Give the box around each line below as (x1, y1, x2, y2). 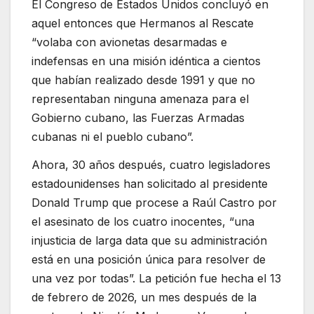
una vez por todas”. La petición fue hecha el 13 (32, 271, 281, 286)
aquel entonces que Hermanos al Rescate (32, 16, 254, 31)
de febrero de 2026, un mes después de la (32, 290, 257, 305)
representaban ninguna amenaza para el (32, 92, 249, 107)
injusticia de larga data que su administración (32, 233, 267, 248)
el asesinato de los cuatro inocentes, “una (32, 214, 254, 229)
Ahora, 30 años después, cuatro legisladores (32, 158, 271, 172)
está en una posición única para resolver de (32, 252, 266, 267)
